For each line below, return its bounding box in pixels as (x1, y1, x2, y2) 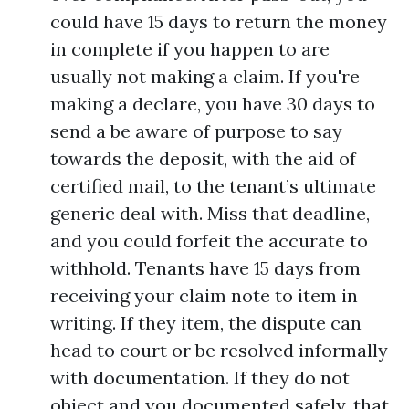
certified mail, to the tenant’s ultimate (50, 174, 376, 197)
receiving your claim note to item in (50, 284, 358, 307)
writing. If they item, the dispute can (50, 311, 362, 334)
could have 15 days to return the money (50, 10, 387, 33)
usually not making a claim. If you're (50, 65, 360, 88)
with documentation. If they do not (50, 366, 350, 389)
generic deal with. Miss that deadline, (50, 202, 370, 225)
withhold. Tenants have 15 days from (50, 257, 361, 279)
